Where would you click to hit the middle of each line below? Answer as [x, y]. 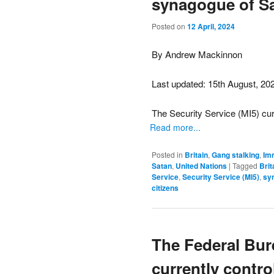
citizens [165, 187]
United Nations [201, 165]
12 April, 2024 [211, 27]
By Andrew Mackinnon [197, 54]
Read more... [175, 128]
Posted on [169, 26]
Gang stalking [235, 154]
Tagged [245, 165]
